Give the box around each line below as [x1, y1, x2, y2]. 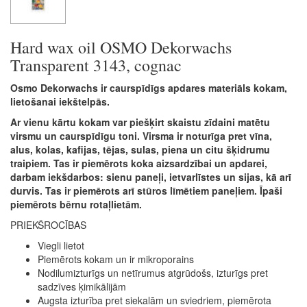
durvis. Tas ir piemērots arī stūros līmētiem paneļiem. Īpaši [10, 183, 282, 197]
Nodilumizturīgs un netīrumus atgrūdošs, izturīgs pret [38, 265, 268, 280]
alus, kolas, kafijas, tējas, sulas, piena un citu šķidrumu [10, 142, 270, 156]
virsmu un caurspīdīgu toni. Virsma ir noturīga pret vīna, [10, 128, 272, 143]
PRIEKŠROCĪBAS [10, 217, 86, 232]
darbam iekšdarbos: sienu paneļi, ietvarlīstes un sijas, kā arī [10, 169, 291, 184]
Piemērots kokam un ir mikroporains [38, 251, 194, 266]
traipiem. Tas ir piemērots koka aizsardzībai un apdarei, [10, 156, 267, 170]
